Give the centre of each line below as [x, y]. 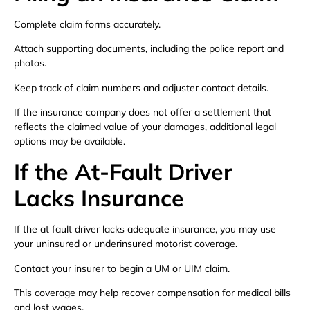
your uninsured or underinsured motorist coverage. [126, 244]
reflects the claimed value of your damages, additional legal [145, 126]
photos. [30, 63]
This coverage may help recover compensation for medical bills [152, 293]
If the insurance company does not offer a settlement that [143, 112]
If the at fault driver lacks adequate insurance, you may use [145, 229]
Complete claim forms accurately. [87, 24]
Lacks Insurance [99, 198]
